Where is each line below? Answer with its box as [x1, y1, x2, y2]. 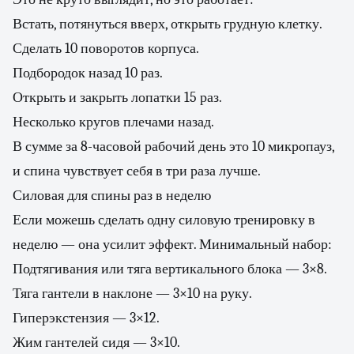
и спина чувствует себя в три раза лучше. [13, 163, 261, 179]
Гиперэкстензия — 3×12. [13, 310, 160, 326]
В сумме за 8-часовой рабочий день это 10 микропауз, [13, 138, 334, 155]
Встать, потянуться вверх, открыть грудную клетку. [13, 16, 322, 32]
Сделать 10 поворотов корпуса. [13, 40, 199, 57]
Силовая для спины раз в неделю [13, 187, 211, 204]
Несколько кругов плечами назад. [13, 114, 214, 130]
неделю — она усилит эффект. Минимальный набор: [13, 236, 332, 253]
